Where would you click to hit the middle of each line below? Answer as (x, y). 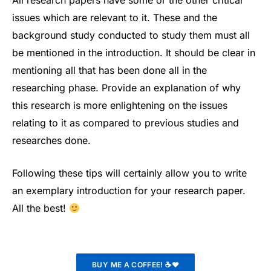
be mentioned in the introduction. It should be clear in (134, 53)
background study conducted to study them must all (131, 35)
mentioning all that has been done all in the (109, 70)
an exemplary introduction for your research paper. (129, 191)
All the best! (41, 208)
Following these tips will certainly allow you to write (129, 173)
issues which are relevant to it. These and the (115, 18)
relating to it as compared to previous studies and (126, 123)
